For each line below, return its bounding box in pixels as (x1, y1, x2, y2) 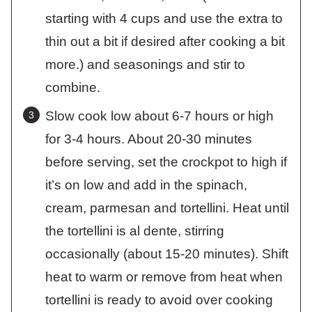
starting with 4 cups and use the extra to (45, 10, 283, 26)
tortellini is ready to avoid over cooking (45, 292, 273, 307)
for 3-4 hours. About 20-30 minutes (45, 131, 252, 146)
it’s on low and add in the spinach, (45, 177, 247, 192)
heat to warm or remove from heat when (45, 269, 283, 284)
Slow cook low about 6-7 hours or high (45, 108, 274, 123)
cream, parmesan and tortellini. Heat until (45, 200, 289, 215)
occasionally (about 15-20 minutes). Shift (45, 246, 288, 261)
